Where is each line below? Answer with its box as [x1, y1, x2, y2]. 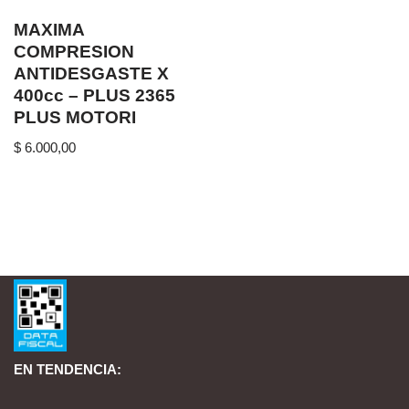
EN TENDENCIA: [14, 362, 121, 378]
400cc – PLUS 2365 [14, 86, 175, 105]
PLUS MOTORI [14, 108, 136, 127]
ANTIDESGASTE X [14, 64, 169, 83]
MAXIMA [14, 20, 84, 39]
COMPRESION [14, 42, 134, 61]
